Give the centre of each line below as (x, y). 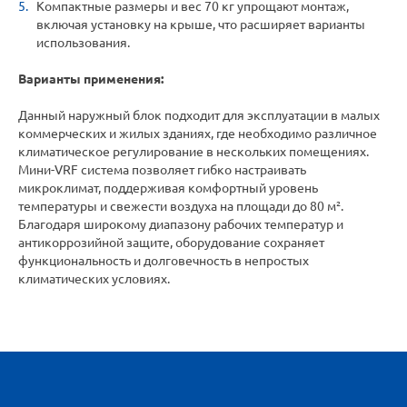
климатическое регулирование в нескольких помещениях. (194, 152)
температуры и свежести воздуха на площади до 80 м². (181, 207)
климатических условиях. (94, 279)
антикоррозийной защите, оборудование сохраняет (171, 243)
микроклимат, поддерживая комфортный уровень (168, 189)
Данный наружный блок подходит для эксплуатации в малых (199, 116)
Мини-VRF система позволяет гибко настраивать (162, 170)
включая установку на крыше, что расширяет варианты (201, 25)
